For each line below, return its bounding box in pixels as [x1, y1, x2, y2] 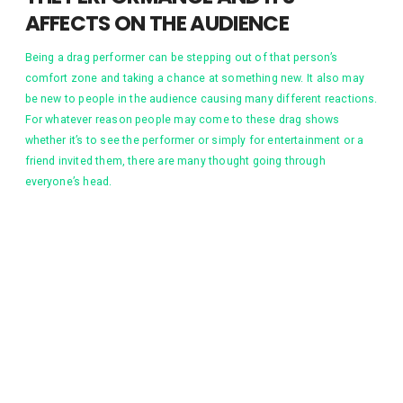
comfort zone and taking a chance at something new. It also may [24, 72, 364, 85]
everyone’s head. [24, 175, 112, 189]
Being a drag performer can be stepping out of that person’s [24, 51, 338, 65]
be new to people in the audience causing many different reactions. [24, 93, 378, 106]
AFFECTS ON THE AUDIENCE [24, 9, 289, 39]
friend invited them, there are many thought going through [24, 155, 326, 168]
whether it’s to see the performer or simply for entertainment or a [24, 134, 364, 148]
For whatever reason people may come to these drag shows [24, 113, 340, 127]
